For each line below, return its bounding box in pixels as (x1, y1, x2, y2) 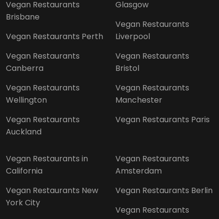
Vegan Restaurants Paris (115, 113, 210, 125)
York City (6, 197, 40, 208)
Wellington (6, 94, 47, 106)
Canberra (6, 62, 44, 74)
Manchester (115, 94, 162, 106)
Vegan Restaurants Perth (6, 30, 103, 42)
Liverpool (115, 30, 150, 42)
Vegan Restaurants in (6, 153, 88, 164)
